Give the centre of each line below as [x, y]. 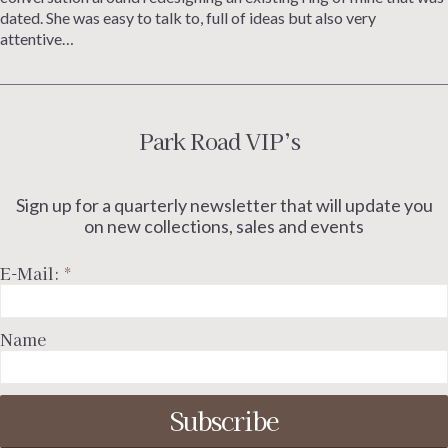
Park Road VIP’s [219, 139]
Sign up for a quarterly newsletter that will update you [224, 205]
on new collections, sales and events [224, 226]
